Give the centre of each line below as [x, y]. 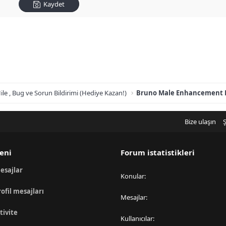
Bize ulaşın [200, 122]
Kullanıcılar [137, 218]
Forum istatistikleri [158, 152]
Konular [132, 176]
